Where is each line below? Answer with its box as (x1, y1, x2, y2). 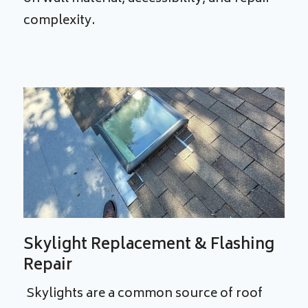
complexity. (23, 10, 98, 33)
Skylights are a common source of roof (23, 283, 263, 306)
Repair (23, 253, 73, 280)
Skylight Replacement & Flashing (23, 232, 275, 259)
